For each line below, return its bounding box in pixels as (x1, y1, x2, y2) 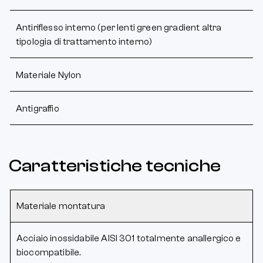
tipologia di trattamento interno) (16, 36, 153, 47)
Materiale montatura (16, 200, 106, 211)
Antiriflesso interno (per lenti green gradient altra (16, 22, 222, 33)
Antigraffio (16, 103, 59, 114)
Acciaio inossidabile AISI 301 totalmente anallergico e (16, 232, 241, 244)
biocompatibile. (16, 247, 81, 258)
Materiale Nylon (16, 69, 82, 80)
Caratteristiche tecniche (9, 155, 221, 176)
